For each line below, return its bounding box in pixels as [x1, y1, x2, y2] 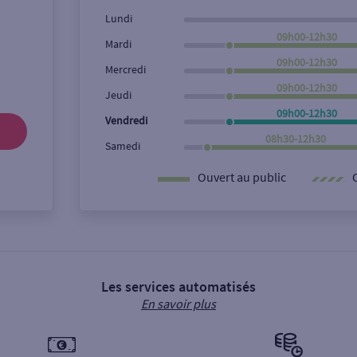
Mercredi [104, 62, 146, 76]
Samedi [104, 139, 140, 153]
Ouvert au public [198, 169, 287, 185]
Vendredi [104, 113, 147, 127]
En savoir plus [141, 296, 216, 312]
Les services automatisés [101, 277, 256, 296]
